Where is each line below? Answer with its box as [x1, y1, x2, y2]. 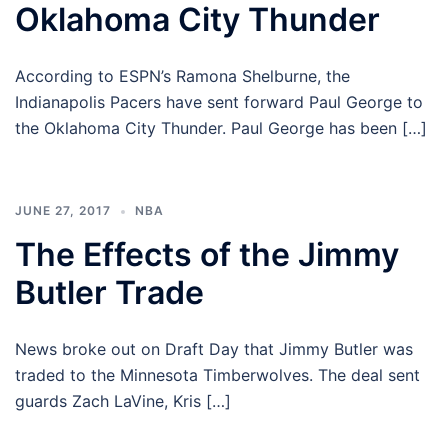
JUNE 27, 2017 [15, 203, 111, 219]
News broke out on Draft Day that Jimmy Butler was [15, 339, 413, 360]
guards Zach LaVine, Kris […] [15, 391, 231, 412]
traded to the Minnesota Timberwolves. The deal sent [15, 365, 420, 386]
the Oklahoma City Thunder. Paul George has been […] [15, 118, 427, 139]
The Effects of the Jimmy [15, 235, 399, 275]
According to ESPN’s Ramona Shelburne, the [15, 66, 350, 87]
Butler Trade [15, 273, 204, 313]
